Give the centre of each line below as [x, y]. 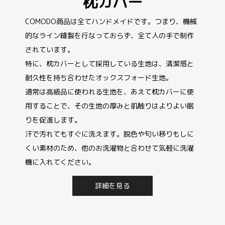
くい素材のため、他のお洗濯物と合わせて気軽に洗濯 [109, 148]
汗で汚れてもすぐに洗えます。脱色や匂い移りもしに [109, 134]
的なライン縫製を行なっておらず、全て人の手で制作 [109, 35]
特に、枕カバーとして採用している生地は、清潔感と [109, 63]
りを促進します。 [53, 120]
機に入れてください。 [60, 162]
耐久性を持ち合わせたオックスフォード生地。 [99, 77]
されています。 [49, 49]
